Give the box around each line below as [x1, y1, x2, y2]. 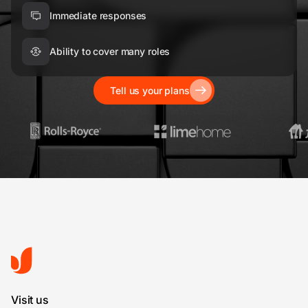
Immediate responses [49, 10, 147, 22]
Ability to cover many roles [49, 45, 170, 58]
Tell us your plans [110, 84, 190, 96]
